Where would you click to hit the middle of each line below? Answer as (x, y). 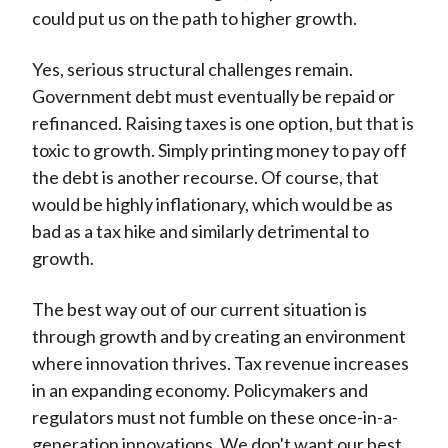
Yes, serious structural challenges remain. (192, 69)
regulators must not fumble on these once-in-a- (214, 417)
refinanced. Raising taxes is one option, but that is (222, 123)
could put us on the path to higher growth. (194, 18)
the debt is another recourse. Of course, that (205, 177)
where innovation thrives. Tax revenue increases (220, 363)
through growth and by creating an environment (218, 336)
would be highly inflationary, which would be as (212, 204)
